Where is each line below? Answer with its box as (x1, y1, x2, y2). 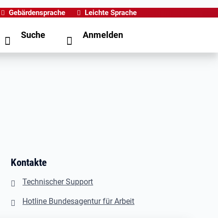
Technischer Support (22, 177, 93, 186)
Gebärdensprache (9, 8, 65, 17)
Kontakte (11, 156, 47, 168)
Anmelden (83, 30, 123, 40)
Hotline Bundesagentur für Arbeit (22, 197, 135, 206)
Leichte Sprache (85, 8, 137, 17)
